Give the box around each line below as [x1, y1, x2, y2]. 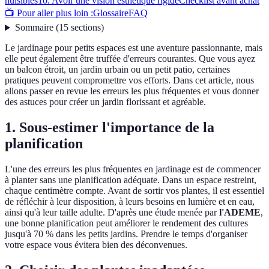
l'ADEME [219, 207, 261, 218]
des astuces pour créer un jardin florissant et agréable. [5, 97, 206, 107]
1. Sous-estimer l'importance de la [5, 119, 214, 136]
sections [70, 22, 101, 33]
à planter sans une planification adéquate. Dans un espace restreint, [5, 175, 256, 186]
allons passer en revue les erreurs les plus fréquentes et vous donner [5, 86, 259, 97]
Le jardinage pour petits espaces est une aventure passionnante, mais [5, 43, 262, 53]
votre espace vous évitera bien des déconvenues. [5, 240, 187, 250]
